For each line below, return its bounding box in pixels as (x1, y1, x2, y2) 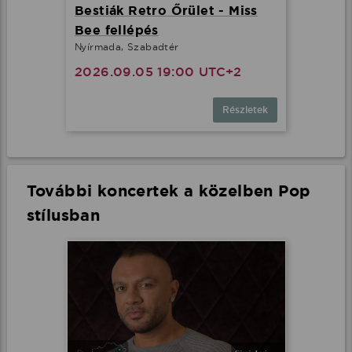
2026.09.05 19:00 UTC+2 (75, 63, 242, 80)
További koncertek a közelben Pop (26, 180, 311, 201)
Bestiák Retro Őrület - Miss (75, 2, 258, 19)
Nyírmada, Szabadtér (75, 40, 179, 53)
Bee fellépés (75, 21, 159, 38)
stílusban (26, 204, 101, 225)
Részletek (222, 103, 268, 116)
